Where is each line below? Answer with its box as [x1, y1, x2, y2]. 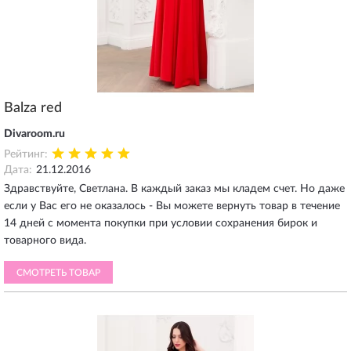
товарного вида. [4, 235, 86, 246]
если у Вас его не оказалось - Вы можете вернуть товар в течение [4, 201, 340, 212]
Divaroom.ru [4, 128, 65, 139]
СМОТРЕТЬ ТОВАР [16, 268, 100, 277]
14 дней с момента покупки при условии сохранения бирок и [4, 218, 317, 229]
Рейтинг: [4, 149, 48, 160]
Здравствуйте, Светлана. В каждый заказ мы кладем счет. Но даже [4, 183, 345, 194]
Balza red [4, 101, 62, 115]
